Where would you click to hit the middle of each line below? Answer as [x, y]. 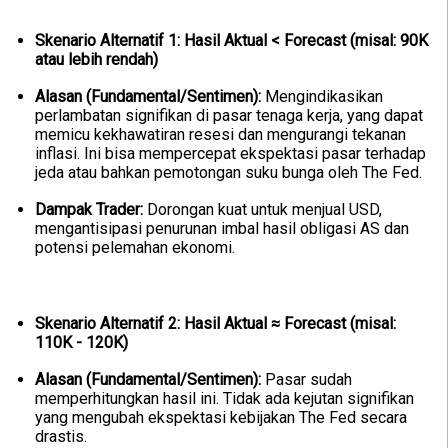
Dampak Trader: [89, 210]
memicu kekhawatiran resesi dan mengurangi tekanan [220, 135]
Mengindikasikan [322, 97]
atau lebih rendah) [96, 60]
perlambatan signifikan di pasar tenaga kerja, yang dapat [229, 116]
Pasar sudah [306, 380]
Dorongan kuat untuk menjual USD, [262, 210]
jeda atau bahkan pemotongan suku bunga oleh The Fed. [228, 173]
